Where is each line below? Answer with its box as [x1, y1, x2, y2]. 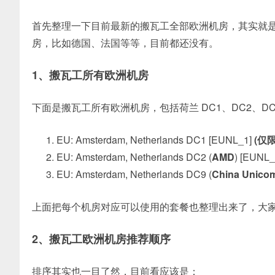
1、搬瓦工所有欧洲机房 [32, 67, 149, 83]
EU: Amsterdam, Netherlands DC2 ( [56, 150, 212, 164]
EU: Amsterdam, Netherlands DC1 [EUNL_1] [56, 133, 254, 147]
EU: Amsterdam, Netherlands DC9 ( [56, 167, 212, 181]
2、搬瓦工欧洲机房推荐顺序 [32, 231, 171, 247]
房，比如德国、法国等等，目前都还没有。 [32, 36, 219, 50]
